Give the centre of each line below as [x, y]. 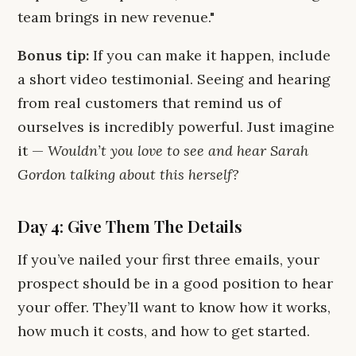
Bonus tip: [53, 55]
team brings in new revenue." [116, 17]
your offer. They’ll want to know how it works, [174, 307]
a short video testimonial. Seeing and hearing [174, 79]
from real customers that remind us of [149, 103]
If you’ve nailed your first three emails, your [168, 259]
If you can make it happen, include [210, 55]
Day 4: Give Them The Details [130, 226]
